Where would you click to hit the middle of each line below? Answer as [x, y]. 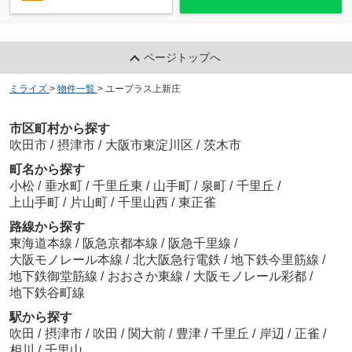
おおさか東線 [147, 277]
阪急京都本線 [121, 244]
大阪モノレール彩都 [251, 277]
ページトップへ [183, 57]
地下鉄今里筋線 [276, 260]
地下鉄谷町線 [47, 293]
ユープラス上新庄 [143, 88]
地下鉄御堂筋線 [55, 277]
